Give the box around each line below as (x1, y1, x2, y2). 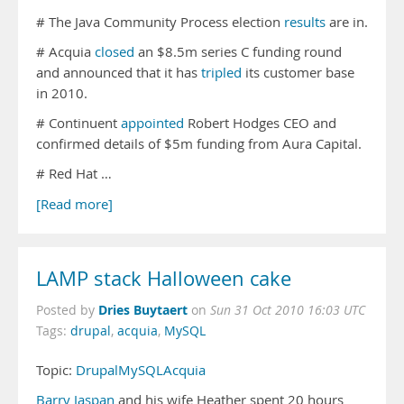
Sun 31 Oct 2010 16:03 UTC (210, 302, 365, 318)
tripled (201, 64, 242, 81)
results (284, 14, 326, 31)
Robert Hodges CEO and (184, 115, 336, 132)
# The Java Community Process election (36, 14, 284, 31)
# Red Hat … (36, 165, 112, 182)
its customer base (242, 64, 354, 81)
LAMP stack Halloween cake (36, 265, 291, 292)
